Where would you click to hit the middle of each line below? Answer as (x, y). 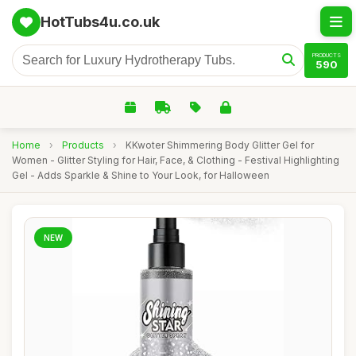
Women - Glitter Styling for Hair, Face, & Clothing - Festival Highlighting (176, 160)
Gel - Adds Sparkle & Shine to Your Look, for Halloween (141, 175)
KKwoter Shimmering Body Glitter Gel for (220, 145)
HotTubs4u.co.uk (100, 22)
